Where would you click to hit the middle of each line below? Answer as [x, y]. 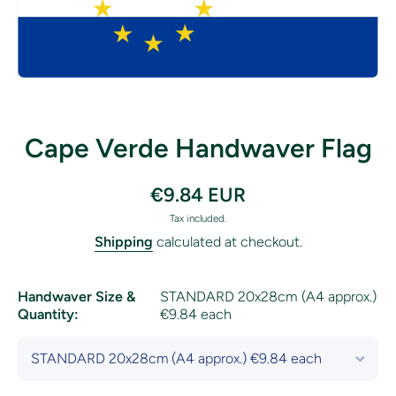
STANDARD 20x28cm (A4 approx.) [268, 296]
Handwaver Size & [76, 296]
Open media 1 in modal [76, 83]
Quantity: [48, 314]
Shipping [123, 241]
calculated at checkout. [227, 241]
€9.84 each [195, 314]
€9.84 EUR [198, 194]
